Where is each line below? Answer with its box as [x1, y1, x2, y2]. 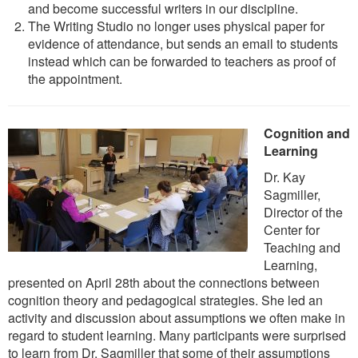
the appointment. [28, 69, 122, 88]
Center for [264, 220, 320, 239]
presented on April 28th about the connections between [8, 272, 320, 292]
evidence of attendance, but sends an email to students [28, 34, 338, 53]
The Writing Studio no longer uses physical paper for [28, 16, 324, 35]
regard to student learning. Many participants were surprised [8, 325, 346, 344]
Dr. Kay [264, 167, 305, 186]
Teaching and [264, 237, 340, 257]
